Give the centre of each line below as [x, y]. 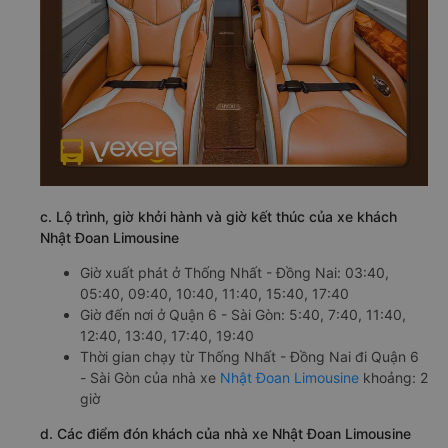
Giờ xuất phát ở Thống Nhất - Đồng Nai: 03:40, [234, 272]
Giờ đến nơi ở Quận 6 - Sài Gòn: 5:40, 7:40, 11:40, [243, 314]
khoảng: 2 [393, 377]
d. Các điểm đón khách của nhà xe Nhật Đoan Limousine [225, 433]
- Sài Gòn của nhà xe [150, 377]
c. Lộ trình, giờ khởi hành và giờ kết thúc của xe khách [218, 216]
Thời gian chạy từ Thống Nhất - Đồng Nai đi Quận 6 [249, 356]
